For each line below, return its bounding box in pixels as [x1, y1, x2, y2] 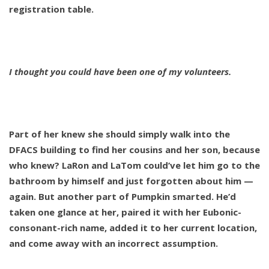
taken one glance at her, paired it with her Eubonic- [9, 206, 241, 219]
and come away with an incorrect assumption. [9, 237, 218, 250]
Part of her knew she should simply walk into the [9, 128, 230, 141]
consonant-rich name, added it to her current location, [9, 222, 257, 234]
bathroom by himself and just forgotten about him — [9, 175, 253, 187]
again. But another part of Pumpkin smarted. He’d [9, 190, 236, 203]
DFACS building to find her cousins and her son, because [9, 144, 260, 156]
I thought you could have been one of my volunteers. [9, 65, 231, 78]
